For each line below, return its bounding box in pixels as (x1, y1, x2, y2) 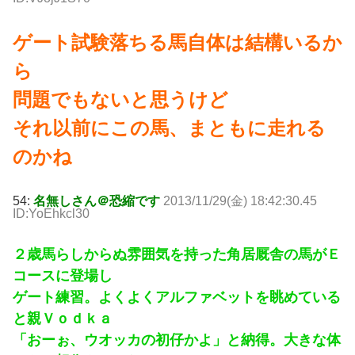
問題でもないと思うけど (13, 88, 228, 110)
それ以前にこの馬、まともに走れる (13, 116, 326, 139)
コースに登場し (13, 267, 113, 284)
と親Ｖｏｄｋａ (13, 310, 113, 326)
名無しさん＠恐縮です (33, 193, 160, 208)
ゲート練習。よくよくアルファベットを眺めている (13, 288, 341, 305)
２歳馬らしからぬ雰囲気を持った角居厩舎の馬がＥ (13, 246, 341, 262)
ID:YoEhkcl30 (13, 206, 90, 220)
